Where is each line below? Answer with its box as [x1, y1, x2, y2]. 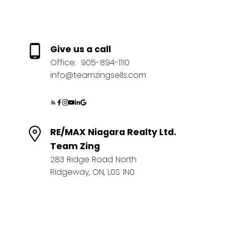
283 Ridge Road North [50, 154, 137, 166]
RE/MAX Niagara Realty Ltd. [50, 126, 178, 139]
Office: [50, 57, 78, 69]
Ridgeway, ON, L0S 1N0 [50, 166, 135, 178]
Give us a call [50, 43, 111, 56]
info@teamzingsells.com [50, 69, 146, 81]
